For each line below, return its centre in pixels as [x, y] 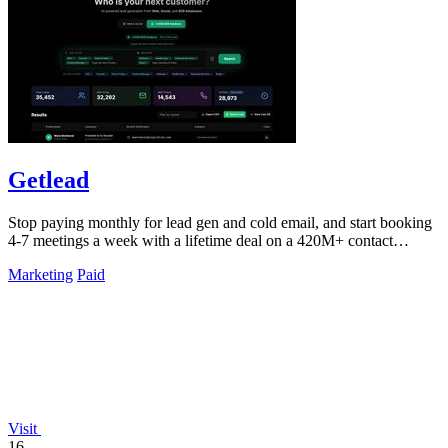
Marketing [40, 274]
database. [37, 258]
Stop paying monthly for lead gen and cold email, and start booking [220, 222]
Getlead [48, 180]
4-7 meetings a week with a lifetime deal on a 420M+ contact [200, 240]
